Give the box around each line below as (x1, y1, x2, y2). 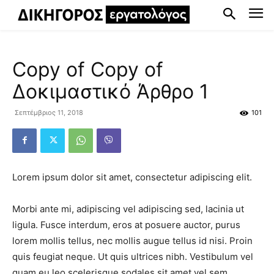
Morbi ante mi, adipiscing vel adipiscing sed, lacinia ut (12, 202, 244, 215)
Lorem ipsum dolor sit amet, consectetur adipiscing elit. (12, 171, 252, 183)
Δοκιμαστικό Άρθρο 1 (12, 79, 209, 103)
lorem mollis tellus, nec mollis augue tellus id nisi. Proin (12, 234, 253, 246)
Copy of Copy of (12, 57, 163, 81)
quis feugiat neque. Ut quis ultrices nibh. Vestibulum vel (12, 250, 253, 262)
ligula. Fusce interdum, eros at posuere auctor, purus (12, 218, 240, 231)
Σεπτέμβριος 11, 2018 (15, 108, 83, 117)
